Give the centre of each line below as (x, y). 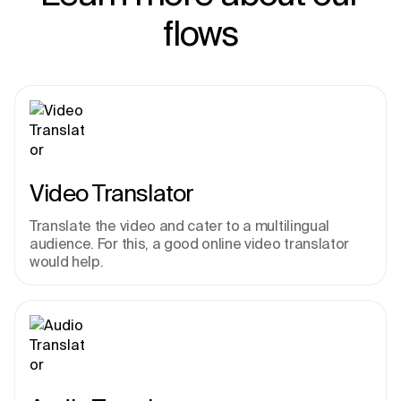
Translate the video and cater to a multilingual (179, 226)
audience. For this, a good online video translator (189, 244)
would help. (67, 262)
